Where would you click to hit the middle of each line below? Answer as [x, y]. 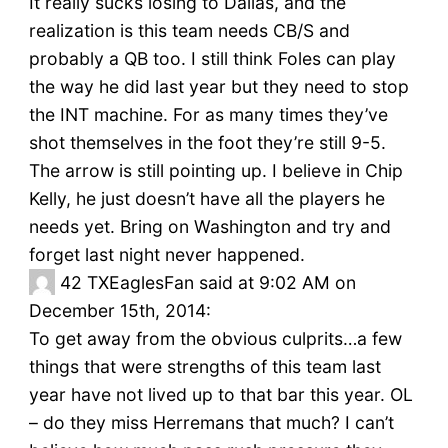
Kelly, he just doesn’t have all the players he [206, 199]
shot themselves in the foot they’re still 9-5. [207, 143]
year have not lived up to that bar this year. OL [220, 395]
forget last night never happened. [166, 255]
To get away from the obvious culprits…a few [215, 339]
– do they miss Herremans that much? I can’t [211, 423]
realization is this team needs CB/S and [189, 31]
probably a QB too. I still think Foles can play [212, 59]
